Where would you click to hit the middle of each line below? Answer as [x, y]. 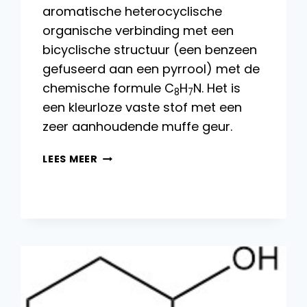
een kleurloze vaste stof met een [143, 108]
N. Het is [217, 88]
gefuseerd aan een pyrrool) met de [151, 69]
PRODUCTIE [129, 204]
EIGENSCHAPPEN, [144, 172]
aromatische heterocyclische [133, 12]
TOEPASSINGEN [140, 235]
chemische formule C [109, 88]
